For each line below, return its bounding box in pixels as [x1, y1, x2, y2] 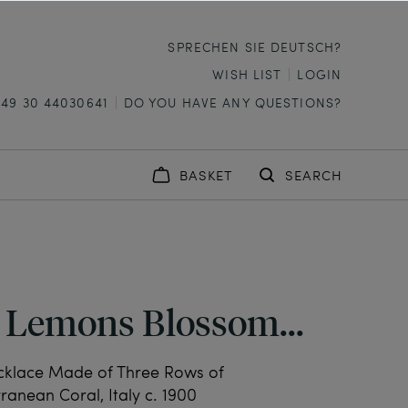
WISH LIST [212, 65, 282, 83]
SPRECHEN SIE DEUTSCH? [168, 37, 342, 56]
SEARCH [285, 166, 342, 184]
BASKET [179, 166, 232, 184]
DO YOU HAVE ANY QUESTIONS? [123, 93, 342, 111]
